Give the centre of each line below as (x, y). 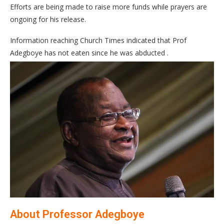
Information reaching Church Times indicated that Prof (98, 40)
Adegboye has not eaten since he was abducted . (89, 53)
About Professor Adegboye (77, 214)
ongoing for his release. (48, 19)
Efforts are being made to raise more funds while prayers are (108, 7)
